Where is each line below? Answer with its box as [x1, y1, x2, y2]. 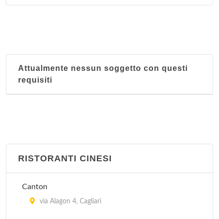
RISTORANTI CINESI [18, 153, 112, 163]
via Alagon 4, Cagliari [38, 198, 101, 205]
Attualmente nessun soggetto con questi [18, 64, 188, 72]
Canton [22, 183, 47, 191]
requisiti [18, 76, 52, 84]
